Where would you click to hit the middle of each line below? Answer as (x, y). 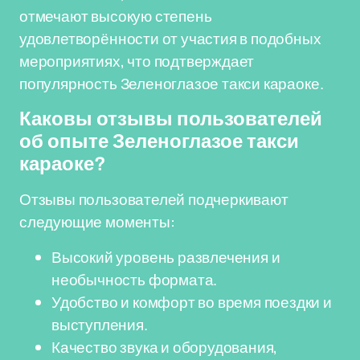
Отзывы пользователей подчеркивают (154, 199)
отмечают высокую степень (116, 16)
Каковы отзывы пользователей (171, 119)
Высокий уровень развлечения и (166, 257)
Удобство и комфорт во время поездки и (192, 302)
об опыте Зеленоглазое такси (159, 141)
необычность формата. (135, 280)
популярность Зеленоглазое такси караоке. (172, 84)
